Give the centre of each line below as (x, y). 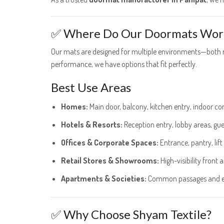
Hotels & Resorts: (92, 124)
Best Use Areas (91, 87)
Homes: (74, 107)
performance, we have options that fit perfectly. (124, 64)
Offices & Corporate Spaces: (110, 142)
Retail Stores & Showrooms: (110, 160)
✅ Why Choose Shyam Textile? (131, 214)
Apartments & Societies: (104, 178)
